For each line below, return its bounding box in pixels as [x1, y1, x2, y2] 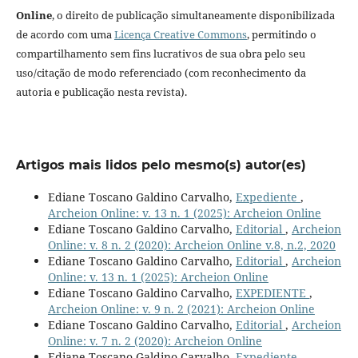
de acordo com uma [15, 27, 114, 42]
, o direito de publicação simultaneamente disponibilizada [51, 8, 335, 23]
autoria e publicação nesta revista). [15, 85, 187, 100]
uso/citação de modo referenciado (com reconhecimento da [15, 66, 306, 81]
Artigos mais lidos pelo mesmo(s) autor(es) [15, 157, 306, 173]
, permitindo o [246, 27, 316, 42]
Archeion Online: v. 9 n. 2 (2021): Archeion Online [47, 301, 315, 317]
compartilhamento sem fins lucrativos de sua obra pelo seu [15, 46, 305, 62]
